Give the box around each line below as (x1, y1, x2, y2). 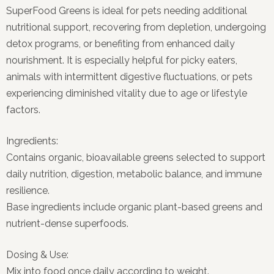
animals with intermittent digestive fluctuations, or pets (6, 70, 253, 83)
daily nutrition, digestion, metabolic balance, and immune (6, 168, 262, 180)
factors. (6, 103, 40, 116)
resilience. (6, 184, 50, 196)
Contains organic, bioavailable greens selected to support (6, 151, 265, 163)
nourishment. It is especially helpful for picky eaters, (6, 54, 237, 66)
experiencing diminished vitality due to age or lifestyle (6, 87, 247, 99)
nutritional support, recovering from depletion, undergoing (6, 21, 266, 33)
